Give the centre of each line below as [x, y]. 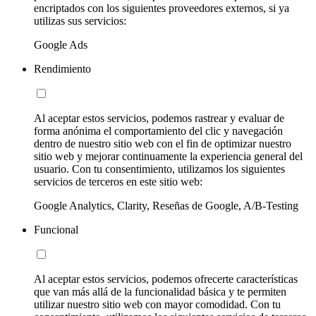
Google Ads [61, 45]
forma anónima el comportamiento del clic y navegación [158, 131]
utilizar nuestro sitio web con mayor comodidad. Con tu [157, 304]
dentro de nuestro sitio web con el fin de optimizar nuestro [163, 144]
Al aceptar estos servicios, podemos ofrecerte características [166, 279]
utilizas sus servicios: [80, 21]
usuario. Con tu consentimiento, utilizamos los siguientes [159, 169]
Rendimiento [62, 69]
